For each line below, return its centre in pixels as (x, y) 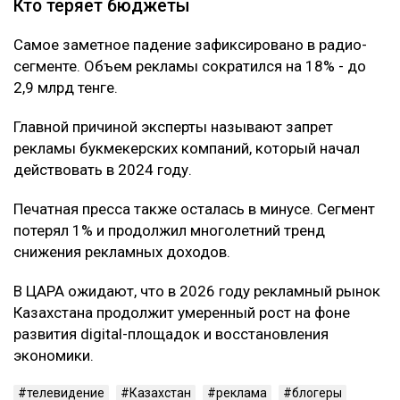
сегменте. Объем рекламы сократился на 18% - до (190, 66)
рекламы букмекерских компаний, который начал (187, 148)
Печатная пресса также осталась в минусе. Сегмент (194, 208)
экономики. (54, 355)
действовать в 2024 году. (103, 169)
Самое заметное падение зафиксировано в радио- (190, 44)
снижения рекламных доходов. (122, 251)
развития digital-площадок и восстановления (171, 333)
